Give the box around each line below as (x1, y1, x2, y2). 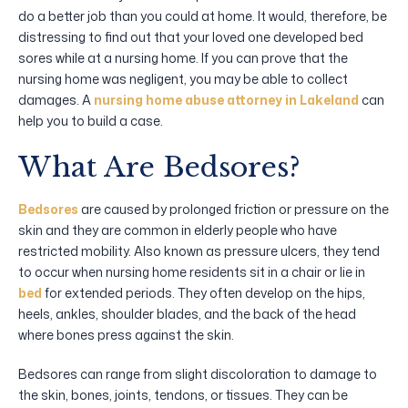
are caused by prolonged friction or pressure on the (78, 199, 389, 218)
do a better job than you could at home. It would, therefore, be (18, 6, 387, 25)
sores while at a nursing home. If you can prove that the (18, 48, 348, 66)
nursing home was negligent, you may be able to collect (18, 69, 348, 87)
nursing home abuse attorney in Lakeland (94, 90, 359, 108)
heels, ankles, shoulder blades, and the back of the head (18, 304, 356, 322)
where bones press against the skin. (18, 325, 234, 343)
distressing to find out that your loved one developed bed (18, 27, 363, 46)
